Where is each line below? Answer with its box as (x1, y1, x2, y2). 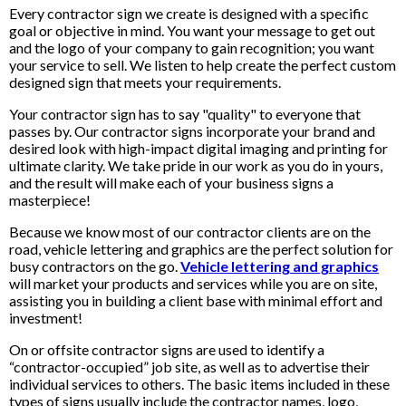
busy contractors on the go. (9, 257, 180, 275)
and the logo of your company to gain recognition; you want (9, 39, 374, 56)
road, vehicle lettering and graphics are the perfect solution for (9, 240, 393, 257)
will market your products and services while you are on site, (9, 275, 377, 292)
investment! (9, 309, 82, 326)
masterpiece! (9, 191, 91, 208)
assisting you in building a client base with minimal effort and (9, 292, 382, 309)
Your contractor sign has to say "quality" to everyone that (9, 105, 361, 122)
